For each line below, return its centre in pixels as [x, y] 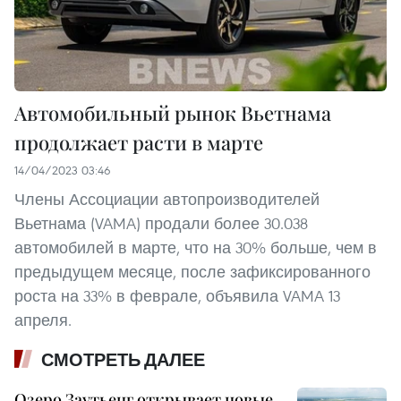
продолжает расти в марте [139, 142]
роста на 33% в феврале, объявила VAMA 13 [177, 295]
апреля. [43, 320]
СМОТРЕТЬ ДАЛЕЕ [123, 359]
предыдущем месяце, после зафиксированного [192, 271]
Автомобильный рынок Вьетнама [173, 112]
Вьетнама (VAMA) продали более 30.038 [161, 223]
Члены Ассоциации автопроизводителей [167, 199]
